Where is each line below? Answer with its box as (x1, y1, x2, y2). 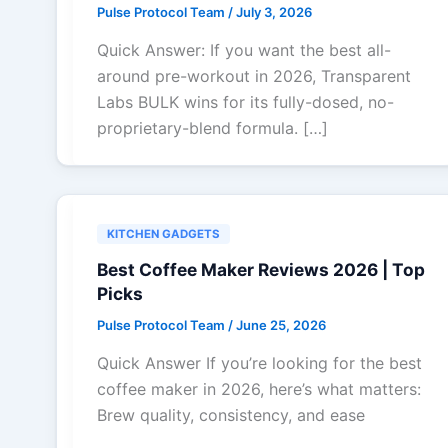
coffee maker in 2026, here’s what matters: (97, 378, 421, 399)
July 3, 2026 (236, 4, 312, 21)
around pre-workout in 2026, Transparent (97, 65, 411, 86)
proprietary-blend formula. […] (97, 117, 328, 138)
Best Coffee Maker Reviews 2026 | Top (97, 258, 425, 280)
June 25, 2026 (236, 316, 326, 333)
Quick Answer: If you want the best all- (97, 39, 391, 60)
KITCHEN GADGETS (107, 226, 220, 241)
